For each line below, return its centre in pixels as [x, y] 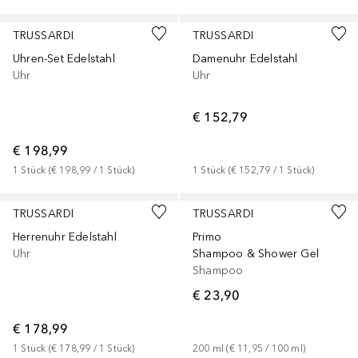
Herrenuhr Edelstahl [65, 237]
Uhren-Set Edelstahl [64, 59]
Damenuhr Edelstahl [245, 59]
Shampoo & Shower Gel [256, 254]
